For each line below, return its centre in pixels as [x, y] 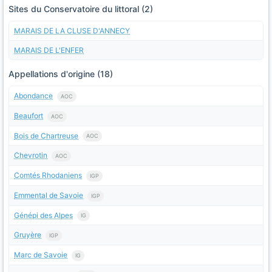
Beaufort [29, 115]
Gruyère [28, 235]
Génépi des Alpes [43, 215]
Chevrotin [31, 155]
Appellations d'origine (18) [61, 74]
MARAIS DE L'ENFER [49, 50]
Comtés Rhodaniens [48, 175]
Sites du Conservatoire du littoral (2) [81, 9]
